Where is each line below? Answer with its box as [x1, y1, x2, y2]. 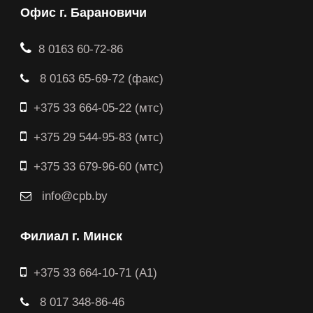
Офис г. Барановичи [20, 6, 147, 20]
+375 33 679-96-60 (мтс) [34, 160, 163, 174]
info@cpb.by [38, 189, 108, 203]
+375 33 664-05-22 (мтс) [34, 101, 163, 115]
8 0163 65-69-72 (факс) [36, 72, 163, 86]
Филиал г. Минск [20, 229, 122, 244]
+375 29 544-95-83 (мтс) [34, 131, 163, 145]
